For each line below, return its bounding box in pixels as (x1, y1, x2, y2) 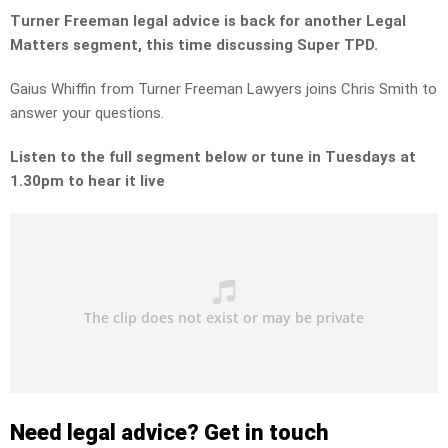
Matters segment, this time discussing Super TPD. (10, 36, 378, 55)
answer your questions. (10, 104, 164, 123)
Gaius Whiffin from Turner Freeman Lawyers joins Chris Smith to (10, 80, 437, 99)
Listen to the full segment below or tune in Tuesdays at (10, 148, 416, 167)
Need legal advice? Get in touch (10, 420, 329, 446)
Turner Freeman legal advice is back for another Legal (10, 12, 406, 31)
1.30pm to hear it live (10, 172, 165, 191)
